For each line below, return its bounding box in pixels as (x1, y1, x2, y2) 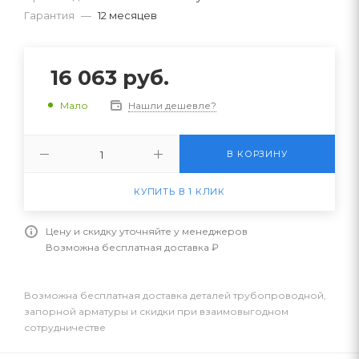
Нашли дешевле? (128, 99, 216, 111)
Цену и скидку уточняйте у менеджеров (46, 224, 248, 237)
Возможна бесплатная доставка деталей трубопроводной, (24, 288, 326, 301)
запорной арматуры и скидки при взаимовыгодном (24, 305, 288, 317)
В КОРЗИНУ (227, 147, 288, 159)
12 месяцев (98, 8, 157, 22)
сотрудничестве (24, 321, 106, 333)
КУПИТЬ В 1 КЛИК (134, 185, 225, 197)
